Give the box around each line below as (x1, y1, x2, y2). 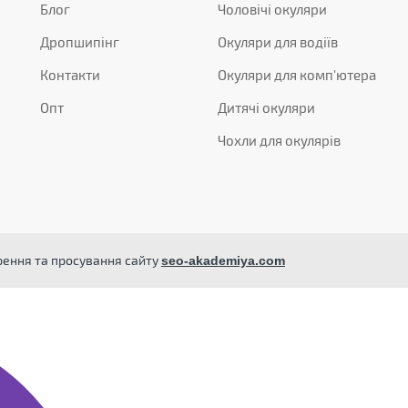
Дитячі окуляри (218, 98, 315, 116)
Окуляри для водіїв (218, 33, 338, 50)
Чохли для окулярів (218, 131, 341, 148)
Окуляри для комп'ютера (218, 66, 376, 83)
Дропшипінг (40, 33, 119, 50)
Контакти (40, 66, 100, 83)
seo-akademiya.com (161, 252, 285, 268)
